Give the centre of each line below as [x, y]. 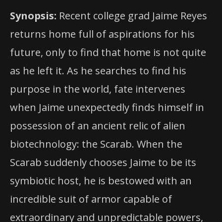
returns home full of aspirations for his [102, 34]
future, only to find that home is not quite [108, 52]
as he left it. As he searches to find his [98, 70]
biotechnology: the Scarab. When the [96, 144]
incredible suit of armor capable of [91, 199]
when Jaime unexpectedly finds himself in [107, 107]
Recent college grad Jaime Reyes [132, 15]
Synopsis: [33, 15]
